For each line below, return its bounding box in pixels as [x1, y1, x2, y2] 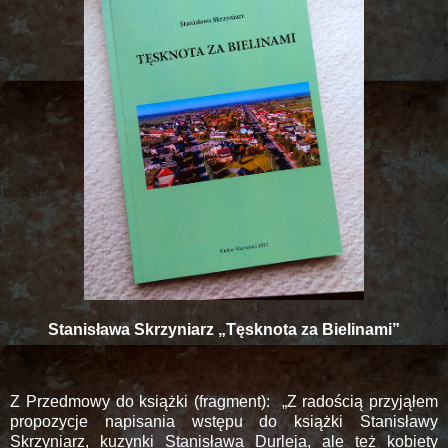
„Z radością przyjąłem [281, 393, 438, 411]
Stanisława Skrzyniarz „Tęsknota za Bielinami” [48, 321, 400, 339]
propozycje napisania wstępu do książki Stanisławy [10, 413, 438, 431]
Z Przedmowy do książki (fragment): [10, 393, 270, 411]
